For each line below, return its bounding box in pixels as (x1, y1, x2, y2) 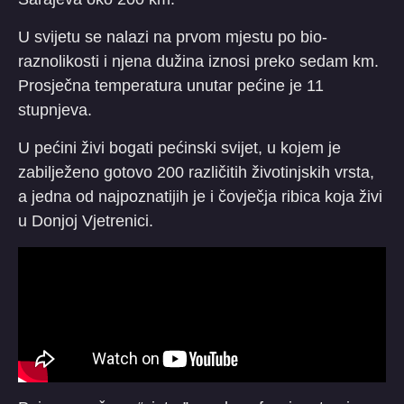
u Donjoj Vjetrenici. (18, 211, 153, 230)
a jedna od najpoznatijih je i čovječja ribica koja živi (18, 187, 382, 206)
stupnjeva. (18, 100, 92, 119)
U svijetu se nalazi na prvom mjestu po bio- (18, 27, 327, 46)
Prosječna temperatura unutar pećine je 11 (18, 76, 324, 95)
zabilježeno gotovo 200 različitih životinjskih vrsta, (18, 162, 374, 181)
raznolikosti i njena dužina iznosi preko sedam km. (18, 51, 379, 70)
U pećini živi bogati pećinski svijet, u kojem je (18, 138, 341, 157)
